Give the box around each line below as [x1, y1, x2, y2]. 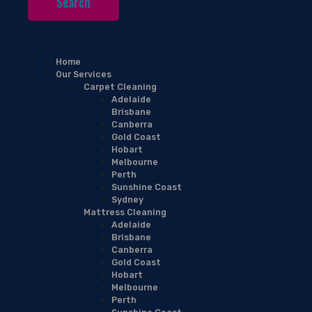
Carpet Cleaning [84, 81, 157, 92]
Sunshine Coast [111, 181, 182, 192]
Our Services [56, 68, 111, 79]
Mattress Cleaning [84, 206, 166, 217]
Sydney [111, 194, 143, 205]
